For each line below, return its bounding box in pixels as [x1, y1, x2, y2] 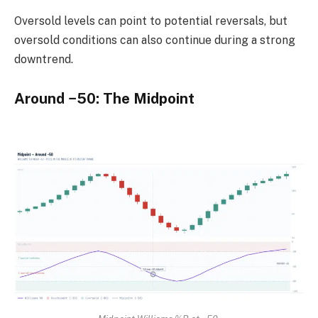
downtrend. [14, 52, 73, 66]
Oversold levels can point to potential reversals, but [14, 13, 287, 28]
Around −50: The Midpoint [14, 90, 194, 108]
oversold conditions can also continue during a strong [14, 33, 295, 47]
